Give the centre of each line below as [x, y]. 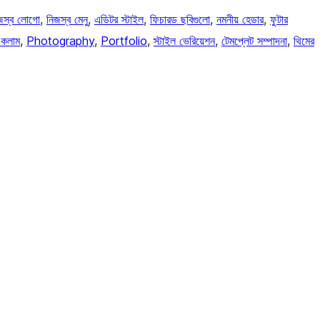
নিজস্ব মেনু [67, 19]
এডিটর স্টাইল [119, 19]
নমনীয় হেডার [240, 19]
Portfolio [124, 40]
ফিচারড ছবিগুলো [180, 19]
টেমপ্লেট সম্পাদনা [254, 40]
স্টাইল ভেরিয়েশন [184, 40]
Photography [60, 40]
